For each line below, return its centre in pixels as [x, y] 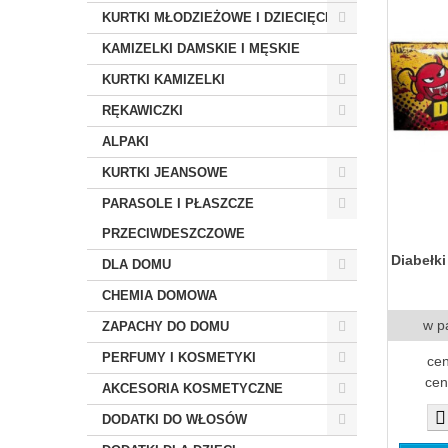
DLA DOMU [136, 264]
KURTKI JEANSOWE [165, 172]
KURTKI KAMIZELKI [163, 79]
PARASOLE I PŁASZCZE [178, 203]
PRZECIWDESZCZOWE [173, 233]
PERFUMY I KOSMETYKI [179, 357]
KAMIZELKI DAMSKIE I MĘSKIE [201, 48]
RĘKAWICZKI [142, 110]
